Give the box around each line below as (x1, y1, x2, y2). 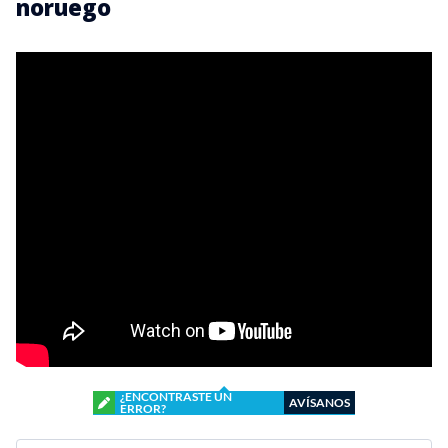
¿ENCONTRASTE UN (120, 388, 232, 404)
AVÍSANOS (289, 394, 350, 410)
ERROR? (120, 400, 166, 416)
